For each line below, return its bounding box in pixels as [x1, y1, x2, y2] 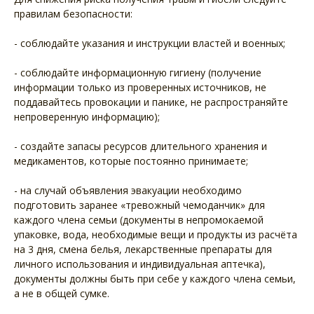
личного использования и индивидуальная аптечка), [14, 257, 266, 271]
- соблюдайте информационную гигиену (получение [14, 66, 261, 80]
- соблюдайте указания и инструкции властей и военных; [14, 36, 285, 50]
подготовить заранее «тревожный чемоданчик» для [14, 198, 265, 212]
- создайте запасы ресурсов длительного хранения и [14, 139, 267, 153]
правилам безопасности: [14, 7, 132, 21]
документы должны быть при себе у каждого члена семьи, [14, 272, 296, 286]
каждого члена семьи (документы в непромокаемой [14, 213, 264, 227]
